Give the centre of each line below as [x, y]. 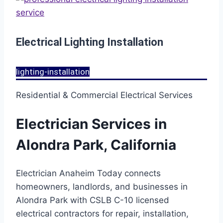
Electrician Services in [91, 124]
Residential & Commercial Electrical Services [104, 95]
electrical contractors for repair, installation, [102, 214]
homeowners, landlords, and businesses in [102, 187]
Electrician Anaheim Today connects [88, 173]
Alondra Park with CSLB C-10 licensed [93, 200]
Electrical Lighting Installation [90, 42]
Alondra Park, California [96, 145]
